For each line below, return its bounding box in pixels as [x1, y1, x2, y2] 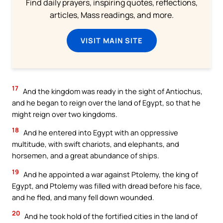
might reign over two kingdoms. [12, 109, 117, 119]
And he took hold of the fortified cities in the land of [23, 211, 198, 221]
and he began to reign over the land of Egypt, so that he [12, 97, 201, 108]
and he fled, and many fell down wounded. [12, 192, 154, 202]
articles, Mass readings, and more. [49, 9, 174, 20]
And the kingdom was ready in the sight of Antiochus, [21, 86, 203, 96]
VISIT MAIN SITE [80, 35, 143, 45]
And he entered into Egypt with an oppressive [22, 127, 178, 138]
